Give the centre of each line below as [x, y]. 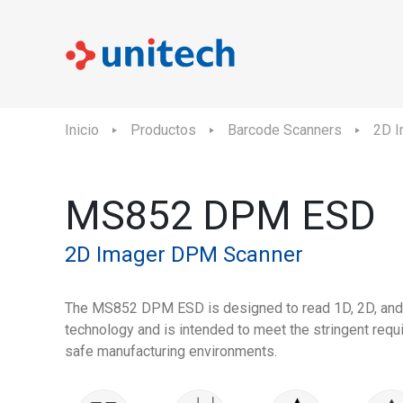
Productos [163, 130]
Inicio [82, 130]
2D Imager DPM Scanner [184, 255]
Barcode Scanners [285, 130]
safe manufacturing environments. [171, 351]
